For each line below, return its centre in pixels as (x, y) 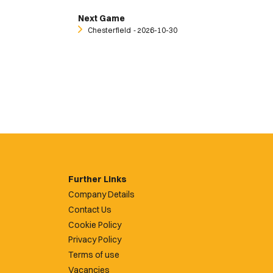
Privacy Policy (95, 240)
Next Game (101, 19)
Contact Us (90, 209)
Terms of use (94, 255)
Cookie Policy (95, 225)
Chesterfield (109, 30)
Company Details (101, 195)
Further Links (97, 179)
